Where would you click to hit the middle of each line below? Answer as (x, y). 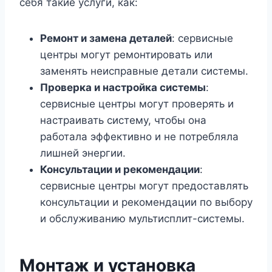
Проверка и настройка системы (123, 88)
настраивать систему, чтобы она (123, 121)
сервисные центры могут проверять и (137, 104)
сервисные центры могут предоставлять (144, 186)
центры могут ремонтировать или (126, 55)
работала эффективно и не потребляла (139, 137)
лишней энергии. (83, 153)
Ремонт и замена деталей (106, 39)
